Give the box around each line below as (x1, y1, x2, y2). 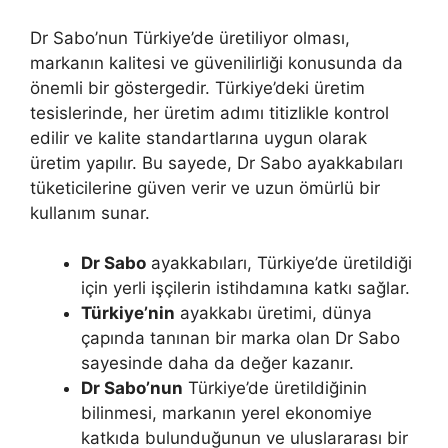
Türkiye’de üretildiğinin (183, 378, 367, 399)
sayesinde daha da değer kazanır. (81, 353, 354, 374)
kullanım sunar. (30, 202, 150, 223)
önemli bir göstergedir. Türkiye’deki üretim (30, 77, 365, 98)
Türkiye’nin (81, 303, 175, 324)
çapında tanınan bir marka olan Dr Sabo (81, 328, 400, 349)
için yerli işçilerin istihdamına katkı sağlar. (81, 278, 410, 299)
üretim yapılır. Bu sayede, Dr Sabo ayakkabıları (30, 152, 403, 173)
